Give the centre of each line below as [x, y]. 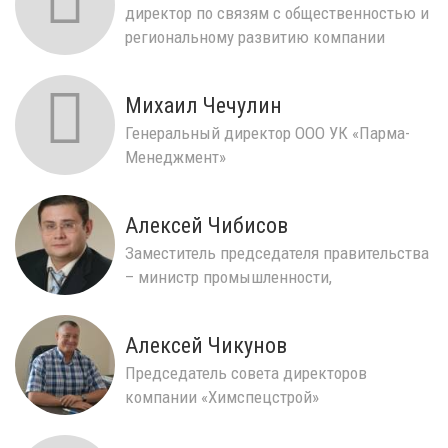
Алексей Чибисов [206, 225]
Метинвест [164, 60]
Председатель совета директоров [246, 372]
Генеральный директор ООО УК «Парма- [267, 132]
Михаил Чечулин [203, 105]
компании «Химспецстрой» [222, 396]
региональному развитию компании [255, 36]
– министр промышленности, [228, 276]
